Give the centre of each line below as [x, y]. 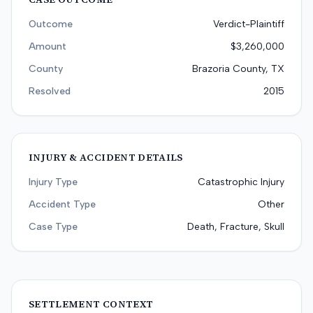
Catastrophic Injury [241, 182]
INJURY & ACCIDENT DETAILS [106, 157]
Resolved [50, 91]
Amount [48, 46]
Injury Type [53, 182]
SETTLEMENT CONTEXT [91, 304]
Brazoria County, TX [238, 69]
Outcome [51, 24]
